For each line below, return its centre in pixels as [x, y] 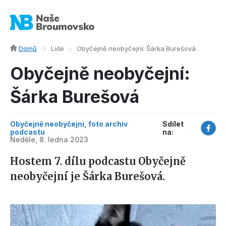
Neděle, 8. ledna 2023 [49, 140]
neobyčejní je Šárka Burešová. [88, 177]
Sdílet [173, 124]
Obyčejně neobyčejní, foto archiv [69, 124]
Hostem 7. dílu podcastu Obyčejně [98, 161]
